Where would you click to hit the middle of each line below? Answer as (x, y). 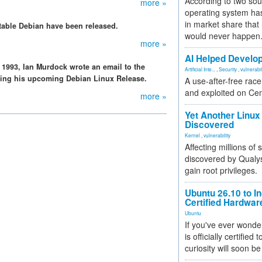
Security (228, 69)
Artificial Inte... (200, 69)
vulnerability (217, 135)
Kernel (192, 135)
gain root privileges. (221, 170)
